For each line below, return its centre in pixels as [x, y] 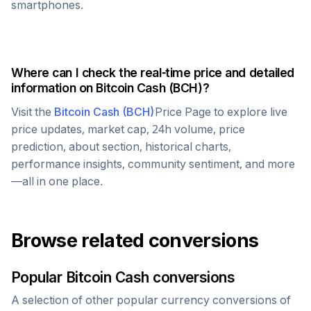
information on [54, 88]
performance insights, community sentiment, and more [153, 164]
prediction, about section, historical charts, [121, 146]
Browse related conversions [135, 241]
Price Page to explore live [221, 112]
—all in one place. [57, 181]
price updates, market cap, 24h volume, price [128, 129]
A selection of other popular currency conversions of [151, 300]
